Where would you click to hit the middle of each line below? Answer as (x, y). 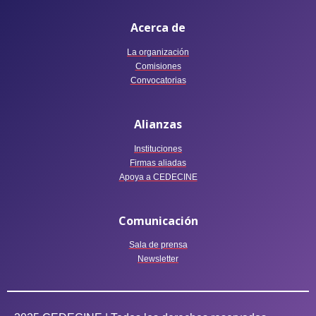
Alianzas (158, 124)
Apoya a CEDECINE (158, 177)
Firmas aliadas (158, 163)
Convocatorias (158, 80)
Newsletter (158, 259)
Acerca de (158, 28)
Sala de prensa (158, 245)
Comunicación (158, 220)
